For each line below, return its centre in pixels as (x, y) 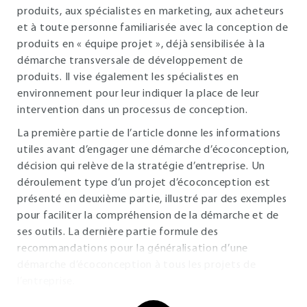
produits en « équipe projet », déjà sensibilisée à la (141, 45)
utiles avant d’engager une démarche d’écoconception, (153, 150)
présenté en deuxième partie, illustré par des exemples (152, 199)
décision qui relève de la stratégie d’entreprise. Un (141, 167)
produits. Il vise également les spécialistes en (128, 77)
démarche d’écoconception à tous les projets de (137, 265)
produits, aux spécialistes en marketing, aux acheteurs (151, 12)
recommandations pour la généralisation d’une (133, 249)
